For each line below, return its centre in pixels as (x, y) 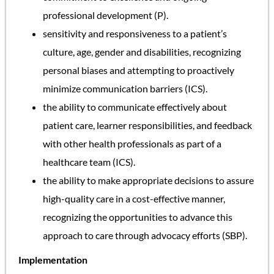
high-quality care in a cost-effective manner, (134, 198)
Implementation (53, 259)
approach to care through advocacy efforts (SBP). (145, 235)
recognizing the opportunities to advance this (138, 217)
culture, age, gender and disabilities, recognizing (142, 51)
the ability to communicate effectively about (135, 106)
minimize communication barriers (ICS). (125, 88)
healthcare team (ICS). (89, 161)
